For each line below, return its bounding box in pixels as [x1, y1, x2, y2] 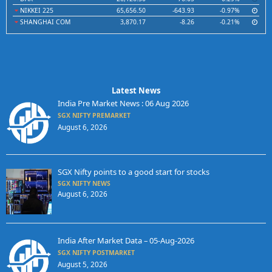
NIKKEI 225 [18, 6, 53, 15]
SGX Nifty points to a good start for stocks [57, 166, 209, 178]
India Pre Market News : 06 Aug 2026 [57, 98, 189, 109]
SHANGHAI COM [18, 18, 70, 26]
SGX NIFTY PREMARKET [57, 111, 131, 120]
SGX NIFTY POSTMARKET [57, 248, 135, 257]
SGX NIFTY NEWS [57, 179, 110, 188]
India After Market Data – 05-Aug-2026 [57, 235, 194, 246]
